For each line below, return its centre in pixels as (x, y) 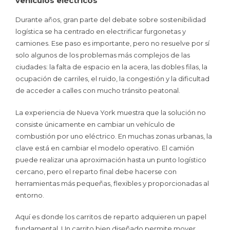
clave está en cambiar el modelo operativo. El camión (105, 148)
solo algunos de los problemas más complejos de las (103, 55)
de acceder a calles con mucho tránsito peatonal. (98, 91)
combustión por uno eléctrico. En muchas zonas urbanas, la (114, 136)
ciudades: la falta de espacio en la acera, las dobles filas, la (111, 67)
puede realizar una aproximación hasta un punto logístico (111, 159)
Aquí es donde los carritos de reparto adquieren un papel (111, 217)
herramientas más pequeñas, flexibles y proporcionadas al (112, 183)
